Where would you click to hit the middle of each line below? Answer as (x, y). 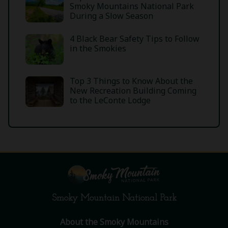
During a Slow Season (111, 16)
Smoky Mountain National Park (114, 198)
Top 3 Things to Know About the (131, 81)
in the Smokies (98, 48)
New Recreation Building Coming (133, 91)
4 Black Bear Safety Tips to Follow (135, 39)
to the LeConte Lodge (110, 100)
